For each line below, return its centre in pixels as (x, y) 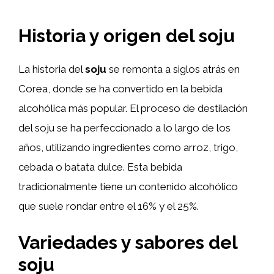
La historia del (52, 69)
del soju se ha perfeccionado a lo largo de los (124, 128)
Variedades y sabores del (128, 242)
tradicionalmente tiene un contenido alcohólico (128, 187)
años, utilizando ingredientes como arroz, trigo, (128, 147)
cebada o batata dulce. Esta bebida (100, 167)
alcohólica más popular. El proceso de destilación (133, 108)
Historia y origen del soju (127, 36)
